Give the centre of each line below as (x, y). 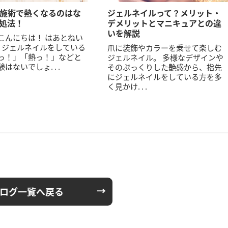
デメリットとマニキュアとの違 (165, 23)
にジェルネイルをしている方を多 (165, 77)
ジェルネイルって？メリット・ (164, 13)
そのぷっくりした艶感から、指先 (165, 67)
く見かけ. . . (127, 86)
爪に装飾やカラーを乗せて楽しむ (165, 48)
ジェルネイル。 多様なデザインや (166, 57)
